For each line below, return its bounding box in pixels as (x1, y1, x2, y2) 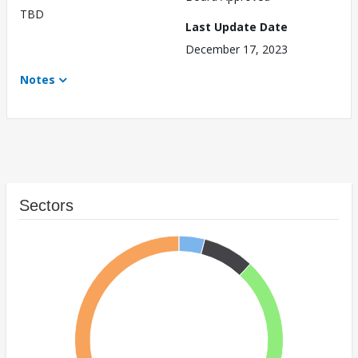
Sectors (19, 197, 74, 215)
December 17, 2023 (185, 42, 288, 58)
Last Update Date (185, 19, 288, 35)
